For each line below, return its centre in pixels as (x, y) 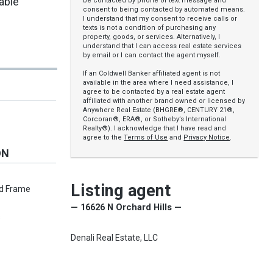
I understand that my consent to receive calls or (160, 19)
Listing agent (121, 191)
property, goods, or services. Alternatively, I (152, 37)
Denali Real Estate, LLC (115, 238)
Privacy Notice (207, 137)
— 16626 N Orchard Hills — (126, 207)
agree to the (104, 137)
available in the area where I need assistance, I (158, 83)
